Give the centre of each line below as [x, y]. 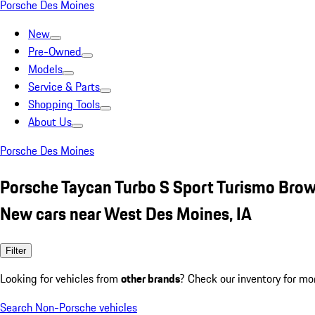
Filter [16, 250]
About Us [50, 122]
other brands [150, 278]
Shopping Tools [64, 104]
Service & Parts [64, 86]
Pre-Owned [55, 51]
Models [45, 69]
